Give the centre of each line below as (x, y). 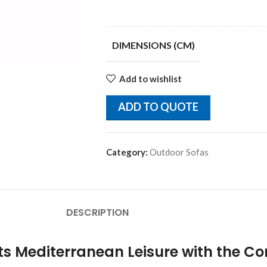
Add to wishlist (150, 78)
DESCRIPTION (97, 212)
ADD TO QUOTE (158, 107)
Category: (127, 152)
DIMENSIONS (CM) (153, 45)
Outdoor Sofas (179, 152)
